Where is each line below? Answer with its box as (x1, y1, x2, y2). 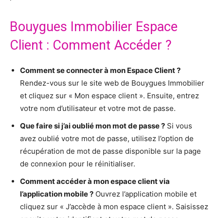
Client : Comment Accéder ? (10, 37, 172, 54)
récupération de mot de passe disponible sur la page (20, 146, 201, 156)
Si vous (165, 121, 192, 131)
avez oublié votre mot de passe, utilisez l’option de (20, 134, 194, 144)
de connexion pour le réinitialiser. (20, 159, 135, 169)
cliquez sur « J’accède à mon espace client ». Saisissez (20, 202, 208, 212)
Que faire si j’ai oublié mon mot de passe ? (20, 121, 165, 131)
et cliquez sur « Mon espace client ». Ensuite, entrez (20, 91, 199, 101)
